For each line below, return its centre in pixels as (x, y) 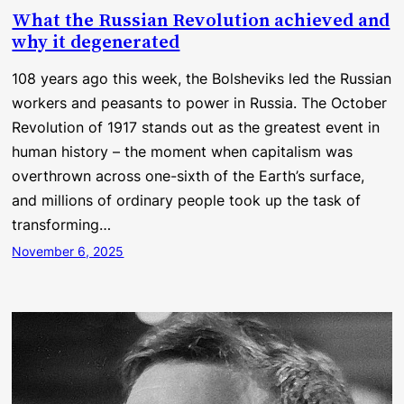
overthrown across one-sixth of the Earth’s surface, (188, 175)
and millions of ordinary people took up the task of (187, 200)
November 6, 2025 (68, 251)
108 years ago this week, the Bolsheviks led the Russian (202, 78)
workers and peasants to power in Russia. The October (200, 102)
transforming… (62, 224)
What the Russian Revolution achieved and (201, 19)
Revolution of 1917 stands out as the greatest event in (196, 127)
